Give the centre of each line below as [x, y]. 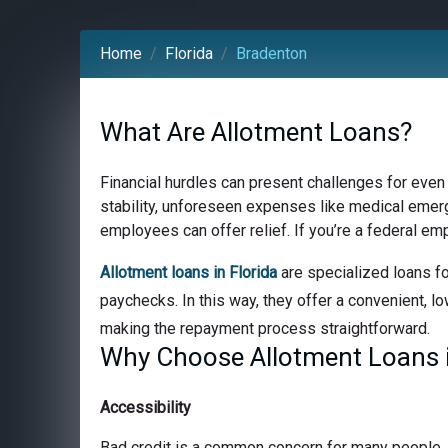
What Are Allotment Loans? [256, 131]
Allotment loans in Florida [188, 272]
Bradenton [271, 53]
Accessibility [145, 407]
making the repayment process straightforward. [265, 328]
